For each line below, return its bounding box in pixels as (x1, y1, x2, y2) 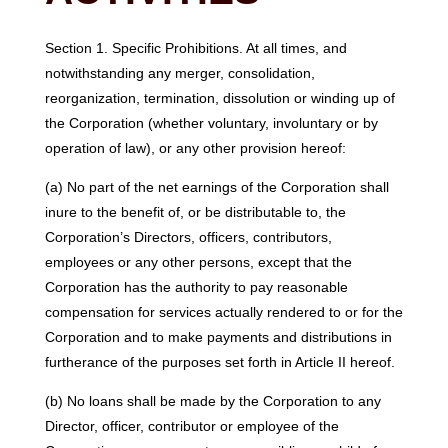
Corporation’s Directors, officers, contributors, (44, 229, 332, 246)
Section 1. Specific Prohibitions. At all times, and (44, 39, 347, 56)
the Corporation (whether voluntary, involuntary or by (44, 114, 378, 131)
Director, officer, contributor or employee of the (44, 418, 339, 435)
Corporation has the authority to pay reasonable (44, 279, 348, 296)
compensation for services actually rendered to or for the (44, 304, 403, 321)
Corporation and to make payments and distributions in (44, 329, 392, 346)
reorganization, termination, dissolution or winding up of (44, 89, 395, 106)
